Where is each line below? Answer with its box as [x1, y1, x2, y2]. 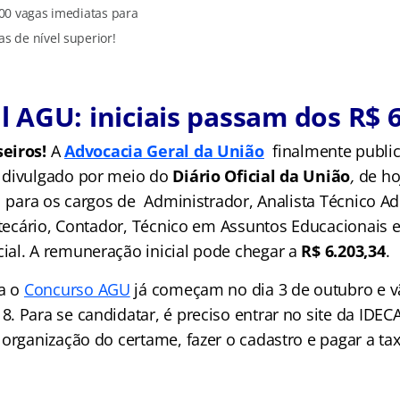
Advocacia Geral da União [64, 140, 264, 162]
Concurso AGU [23, 279, 130, 300]
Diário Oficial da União [172, 165, 351, 187]
